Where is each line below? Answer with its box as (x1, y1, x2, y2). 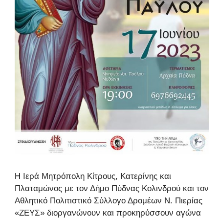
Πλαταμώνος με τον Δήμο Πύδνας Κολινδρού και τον (15, 184, 209, 194)
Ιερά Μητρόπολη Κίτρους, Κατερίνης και (21, 172, 171, 181)
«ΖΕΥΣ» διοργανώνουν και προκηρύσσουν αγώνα (15, 208, 201, 218)
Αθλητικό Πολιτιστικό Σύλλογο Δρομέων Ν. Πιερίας (15, 196, 202, 206)
